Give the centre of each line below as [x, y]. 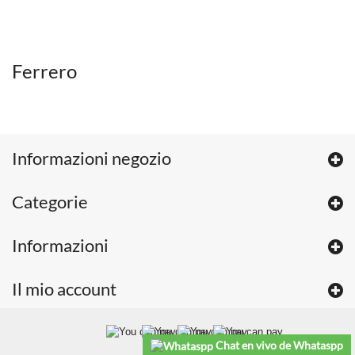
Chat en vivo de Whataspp [278, 345]
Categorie [50, 202]
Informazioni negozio [92, 158]
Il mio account [64, 289]
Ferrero [46, 71]
